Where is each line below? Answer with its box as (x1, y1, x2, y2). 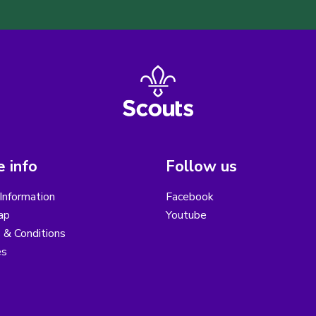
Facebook (166, 189, 214, 205)
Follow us (166, 156, 237, 178)
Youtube (166, 207, 207, 224)
